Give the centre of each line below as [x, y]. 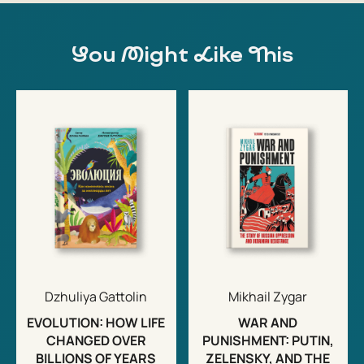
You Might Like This [182, 55]
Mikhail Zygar [268, 296]
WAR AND [268, 322]
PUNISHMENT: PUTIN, [268, 340]
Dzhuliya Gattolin [96, 296]
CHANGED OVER [96, 340]
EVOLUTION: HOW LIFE [96, 322]
